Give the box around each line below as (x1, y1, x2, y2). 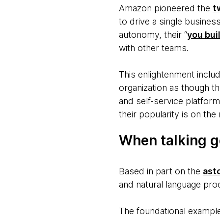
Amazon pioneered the (118, 3, 213, 14)
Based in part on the (118, 166, 203, 177)
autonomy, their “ (118, 29, 187, 40)
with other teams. (118, 43, 189, 54)
